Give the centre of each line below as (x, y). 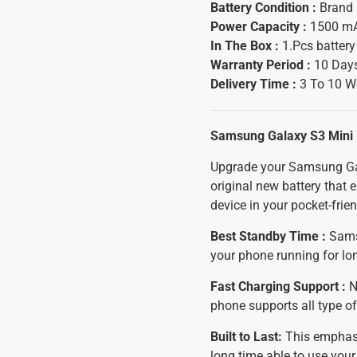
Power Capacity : (260, 27)
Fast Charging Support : (278, 286)
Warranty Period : (262, 65)
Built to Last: (248, 337)
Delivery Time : (253, 84)
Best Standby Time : (268, 236)
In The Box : (246, 46)
